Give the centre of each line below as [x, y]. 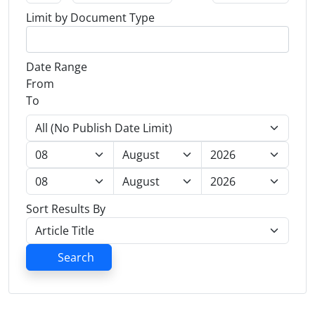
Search [76, 257]
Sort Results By [66, 209]
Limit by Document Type [90, 18]
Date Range [57, 67]
